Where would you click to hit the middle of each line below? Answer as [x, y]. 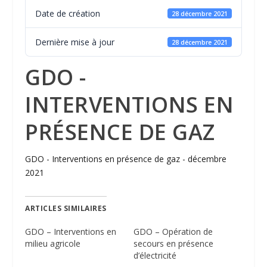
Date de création [68, 14]
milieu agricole [53, 244]
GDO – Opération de [173, 232]
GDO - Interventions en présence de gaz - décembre [126, 159]
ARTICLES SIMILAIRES [66, 209]
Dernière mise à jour [75, 42]
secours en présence [173, 244]
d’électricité [155, 256]
